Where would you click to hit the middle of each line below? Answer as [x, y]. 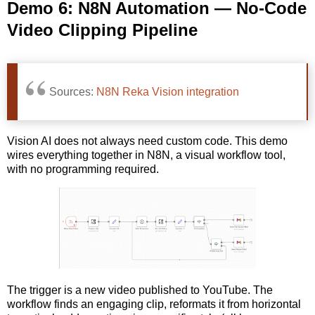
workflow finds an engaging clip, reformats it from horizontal [154, 304]
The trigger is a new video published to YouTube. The [140, 290]
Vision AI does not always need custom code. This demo [147, 141]
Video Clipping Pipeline [102, 30]
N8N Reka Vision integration [168, 91]
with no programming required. [83, 169]
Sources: [73, 91]
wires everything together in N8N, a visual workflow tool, [146, 155]
